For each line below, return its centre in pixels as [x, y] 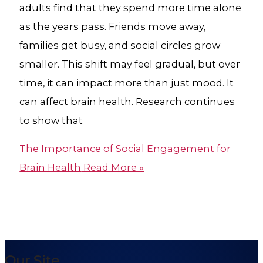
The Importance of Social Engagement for [125, 149]
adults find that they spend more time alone [131, 7]
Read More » [113, 168]
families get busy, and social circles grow [120, 45]
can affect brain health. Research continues [127, 101]
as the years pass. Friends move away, [113, 26]
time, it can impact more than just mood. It [127, 82]
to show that [51, 120]
